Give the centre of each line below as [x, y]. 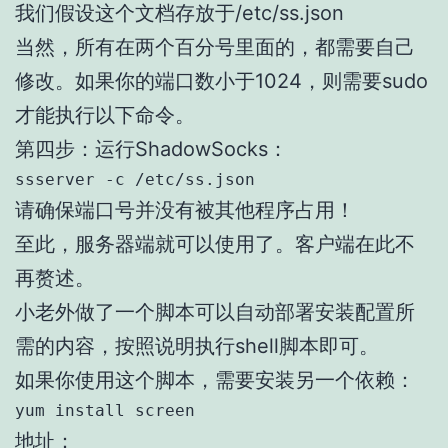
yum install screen [105, 410]
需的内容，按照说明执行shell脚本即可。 [197, 345]
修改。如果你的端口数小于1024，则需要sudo [221, 80]
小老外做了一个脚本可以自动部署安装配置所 [215, 311]
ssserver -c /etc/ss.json [135, 179]
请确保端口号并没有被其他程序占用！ [185, 209]
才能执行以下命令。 [105, 114]
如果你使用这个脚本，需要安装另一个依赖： [215, 379]
